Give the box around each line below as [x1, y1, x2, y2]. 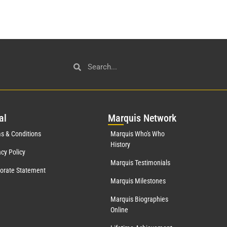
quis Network [123, 112, 176, 125]
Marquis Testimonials [110, 159, 170, 167]
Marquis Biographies [110, 195, 168, 204]
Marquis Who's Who [110, 130, 165, 138]
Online [110, 206, 128, 214]
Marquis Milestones [110, 177, 166, 185]
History [110, 140, 130, 149]
